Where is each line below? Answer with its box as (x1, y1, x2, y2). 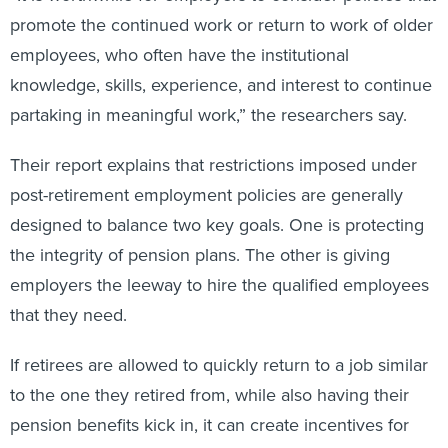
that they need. (10, 280, 127, 305)
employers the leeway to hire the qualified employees (10, 250, 429, 275)
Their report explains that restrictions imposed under (10, 130, 417, 155)
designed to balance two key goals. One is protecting (10, 190, 424, 215)
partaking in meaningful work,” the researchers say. (10, 80, 407, 105)
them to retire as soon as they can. (10, 420, 279, 445)
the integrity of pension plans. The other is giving (10, 220, 390, 245)
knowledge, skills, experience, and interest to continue (10, 50, 432, 75)
